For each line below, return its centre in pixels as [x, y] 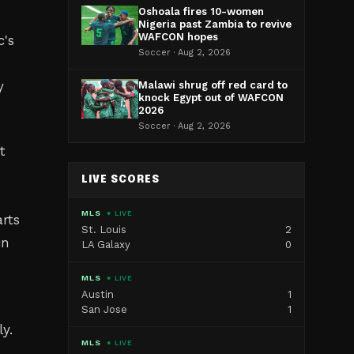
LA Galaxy [106, 245]
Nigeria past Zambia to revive [215, 24]
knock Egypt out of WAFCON [211, 98]
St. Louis [104, 230]
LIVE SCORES [121, 180]
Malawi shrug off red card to [213, 85]
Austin [98, 294]
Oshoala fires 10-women [201, 11]
